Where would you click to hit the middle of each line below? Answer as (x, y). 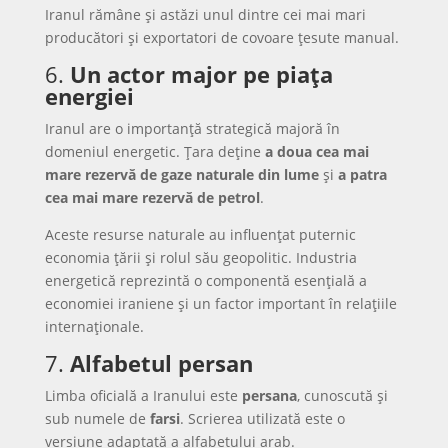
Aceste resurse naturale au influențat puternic (200, 234)
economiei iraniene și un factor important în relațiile (220, 303)
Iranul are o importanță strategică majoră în (192, 128)
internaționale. (94, 326)
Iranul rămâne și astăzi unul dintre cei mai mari (205, 14)
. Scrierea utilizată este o (262, 418)
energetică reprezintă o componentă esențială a (205, 280)
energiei (89, 96)
